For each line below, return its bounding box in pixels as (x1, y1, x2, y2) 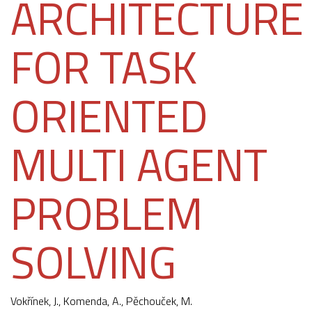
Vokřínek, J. (10, 292, 58, 310)
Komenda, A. (63, 292, 121, 310)
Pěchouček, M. (126, 292, 192, 310)
